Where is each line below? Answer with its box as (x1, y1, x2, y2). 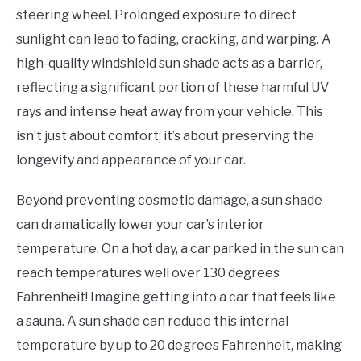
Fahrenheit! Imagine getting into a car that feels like (16, 289, 336, 305)
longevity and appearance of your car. (16, 152, 246, 168)
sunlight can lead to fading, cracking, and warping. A (16, 31, 331, 48)
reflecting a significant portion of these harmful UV (16, 80, 329, 96)
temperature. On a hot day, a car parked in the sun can (16, 241, 344, 257)
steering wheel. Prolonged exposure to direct (16, 7, 297, 23)
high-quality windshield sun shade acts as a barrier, (16, 56, 322, 72)
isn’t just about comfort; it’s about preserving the (16, 128, 314, 144)
